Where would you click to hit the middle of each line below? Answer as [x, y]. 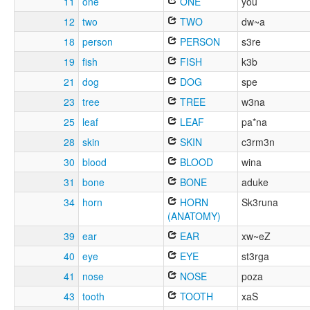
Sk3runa [260, 202]
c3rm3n [258, 142]
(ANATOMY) [194, 216]
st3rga [255, 256]
